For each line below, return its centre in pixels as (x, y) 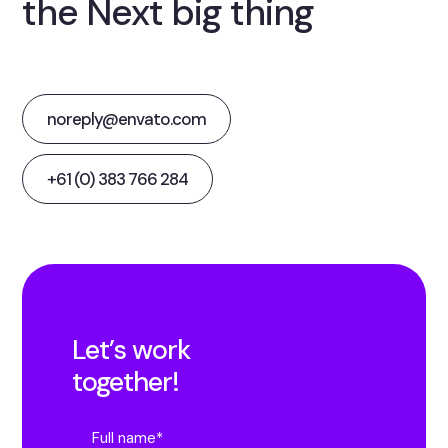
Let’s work (131, 349)
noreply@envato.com (127, 118)
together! (126, 381)
